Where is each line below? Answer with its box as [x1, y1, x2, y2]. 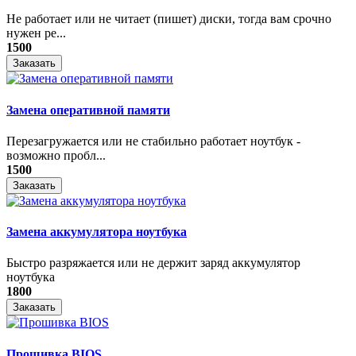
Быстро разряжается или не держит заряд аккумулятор [6, 256, 300, 270]
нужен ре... [6, 26, 66, 41]
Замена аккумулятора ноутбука [6, 225, 187, 239]
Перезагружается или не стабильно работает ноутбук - [6, 133, 300, 148]
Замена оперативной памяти [6, 103, 170, 117]
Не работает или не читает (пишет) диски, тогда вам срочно [6, 12, 331, 26]
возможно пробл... [6, 148, 106, 162]
